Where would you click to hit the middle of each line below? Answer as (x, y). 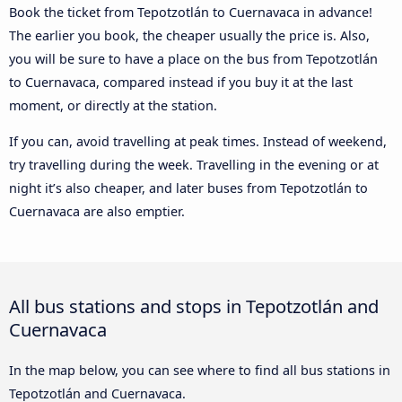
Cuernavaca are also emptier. (97, 212)
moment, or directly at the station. (113, 105)
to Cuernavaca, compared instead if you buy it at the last (181, 82)
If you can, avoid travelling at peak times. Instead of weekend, (198, 142)
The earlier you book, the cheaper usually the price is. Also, (189, 35)
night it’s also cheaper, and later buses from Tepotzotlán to (188, 188)
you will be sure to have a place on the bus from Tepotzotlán (193, 58)
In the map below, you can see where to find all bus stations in (200, 371)
